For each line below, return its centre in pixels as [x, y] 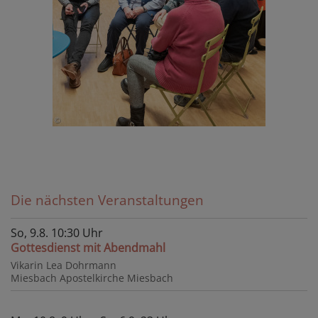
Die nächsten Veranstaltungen [107, 199]
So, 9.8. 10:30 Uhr [57, 232]
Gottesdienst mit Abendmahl [88, 247]
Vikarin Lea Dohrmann [64, 265]
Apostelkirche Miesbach [116, 278]
